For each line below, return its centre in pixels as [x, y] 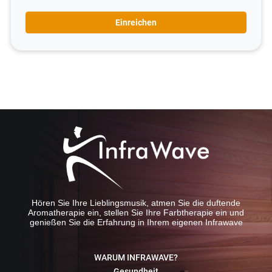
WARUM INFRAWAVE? [136, 258]
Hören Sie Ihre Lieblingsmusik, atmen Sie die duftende [136, 203]
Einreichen [136, 22]
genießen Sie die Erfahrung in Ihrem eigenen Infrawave [136, 223]
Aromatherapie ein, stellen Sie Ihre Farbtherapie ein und [136, 213]
